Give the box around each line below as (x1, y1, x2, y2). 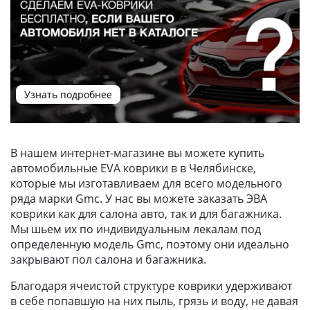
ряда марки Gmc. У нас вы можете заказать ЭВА (10, 190, 267, 206)
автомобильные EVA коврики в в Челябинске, (10, 160, 256, 176)
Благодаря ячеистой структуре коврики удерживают (10, 277, 292, 293)
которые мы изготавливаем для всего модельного (10, 175, 282, 191)
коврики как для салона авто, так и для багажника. (10, 206, 284, 221)
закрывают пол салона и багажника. (10, 251, 206, 267)
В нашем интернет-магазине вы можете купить (10, 145, 264, 161)
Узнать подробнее (24, 87, 113, 101)
